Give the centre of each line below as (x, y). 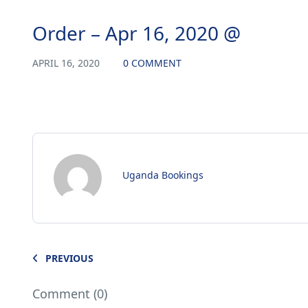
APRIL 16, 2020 (67, 63)
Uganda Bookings (163, 175)
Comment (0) (70, 294)
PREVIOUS (69, 258)
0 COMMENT (152, 63)
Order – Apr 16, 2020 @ (136, 33)
